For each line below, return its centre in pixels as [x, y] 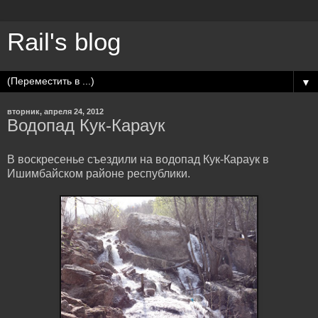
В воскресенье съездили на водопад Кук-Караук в [138, 159]
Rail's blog [64, 42]
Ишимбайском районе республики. [99, 173]
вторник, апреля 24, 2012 [55, 111]
